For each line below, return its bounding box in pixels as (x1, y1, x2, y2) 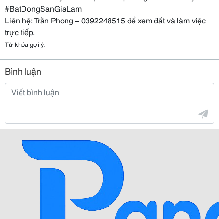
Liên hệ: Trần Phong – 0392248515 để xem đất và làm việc (5, 14, 206, 25)
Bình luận (5, 65, 41, 77)
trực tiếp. (5, 26, 35, 37)
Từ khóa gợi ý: (5, 40, 45, 48)
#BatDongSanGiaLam (5, 2, 82, 14)
